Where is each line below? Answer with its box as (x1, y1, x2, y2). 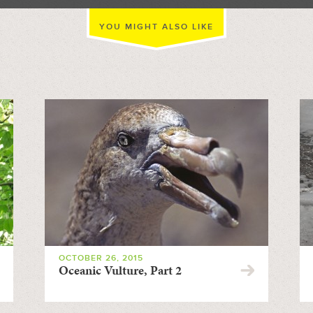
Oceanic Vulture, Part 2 (58, 261, 182, 279)
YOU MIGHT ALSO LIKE (99, 22, 214, 32)
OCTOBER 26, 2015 (58, 253, 143, 263)
